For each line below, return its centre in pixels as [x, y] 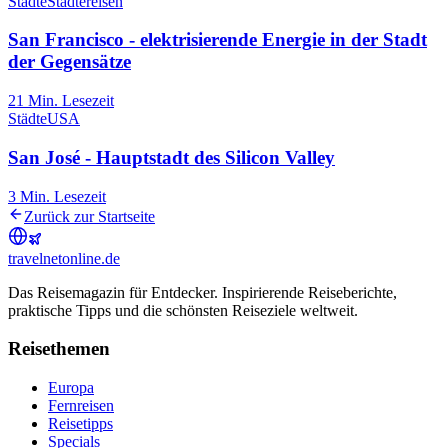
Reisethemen [59, 349]
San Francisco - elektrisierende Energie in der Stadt [217, 40]
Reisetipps [80, 423]
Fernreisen [81, 405]
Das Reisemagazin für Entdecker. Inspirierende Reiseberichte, [202, 292]
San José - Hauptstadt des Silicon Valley [171, 157]
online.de [91, 258]
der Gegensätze [69, 62]
